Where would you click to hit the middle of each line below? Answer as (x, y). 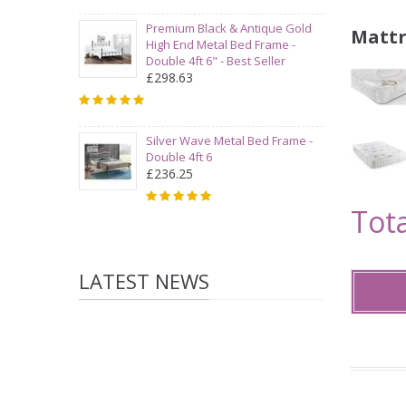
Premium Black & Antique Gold (229, 28)
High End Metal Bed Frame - (221, 44)
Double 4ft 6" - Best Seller (216, 61)
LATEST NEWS (144, 281)
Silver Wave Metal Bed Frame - (229, 140)
